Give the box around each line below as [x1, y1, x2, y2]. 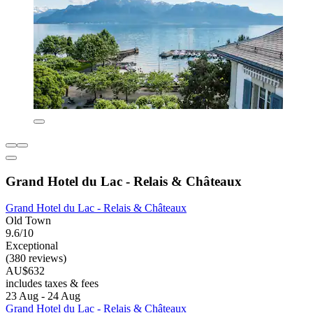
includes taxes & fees [6, 277, 99, 290]
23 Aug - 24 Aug [6, 290, 80, 303]
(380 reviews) [6, 252, 66, 265]
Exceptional [6, 240, 58, 252]
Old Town [6, 214, 51, 227]
